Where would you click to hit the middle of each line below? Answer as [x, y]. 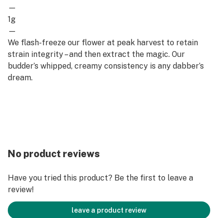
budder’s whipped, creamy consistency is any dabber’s [106, 66]
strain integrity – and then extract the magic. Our [96, 54]
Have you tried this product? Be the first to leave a [100, 178]
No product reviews [54, 154]
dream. [20, 78]
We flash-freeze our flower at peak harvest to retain [103, 43]
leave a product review [109, 210]
